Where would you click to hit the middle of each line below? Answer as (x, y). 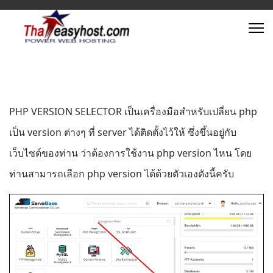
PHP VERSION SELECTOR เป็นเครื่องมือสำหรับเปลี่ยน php (133, 112)
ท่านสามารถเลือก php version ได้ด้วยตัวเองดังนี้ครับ (122, 174)
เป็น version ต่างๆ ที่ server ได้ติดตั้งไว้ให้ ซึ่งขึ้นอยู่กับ (123, 132)
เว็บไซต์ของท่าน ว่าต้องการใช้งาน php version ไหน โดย (130, 153)
